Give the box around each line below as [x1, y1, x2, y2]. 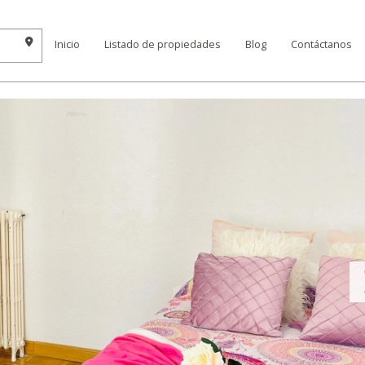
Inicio [55, 37, 80, 51]
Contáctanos [291, 37, 352, 51]
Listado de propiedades [104, 37, 221, 51]
